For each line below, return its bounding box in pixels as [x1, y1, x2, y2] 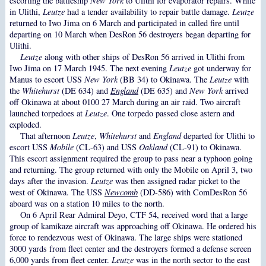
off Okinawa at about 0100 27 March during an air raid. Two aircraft [9, 96, 240, 108]
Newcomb [104, 186, 138, 198]
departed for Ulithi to [180, 130, 255, 142]
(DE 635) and [138, 85, 189, 97]
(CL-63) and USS [73, 141, 139, 153]
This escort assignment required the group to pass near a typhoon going [9, 153, 252, 164]
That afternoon [20, 130, 72, 142]
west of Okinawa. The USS [9, 186, 104, 198]
